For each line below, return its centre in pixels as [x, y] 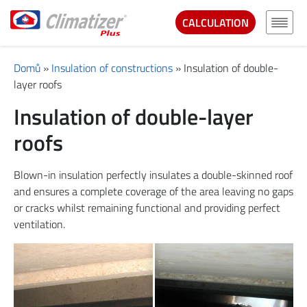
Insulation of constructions [112, 68]
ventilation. [39, 224]
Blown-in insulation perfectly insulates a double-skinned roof [153, 175]
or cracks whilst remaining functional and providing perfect [147, 208]
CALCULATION [216, 22]
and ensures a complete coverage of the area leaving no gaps [153, 192]
